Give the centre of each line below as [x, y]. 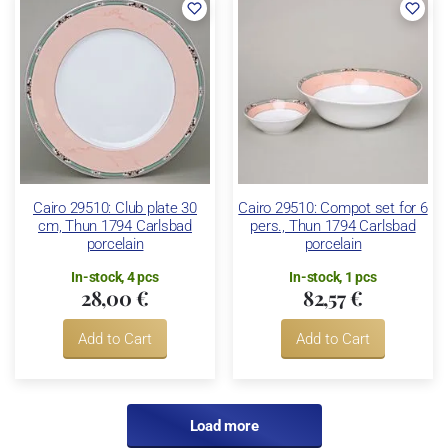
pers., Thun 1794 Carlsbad [333, 225]
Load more [224, 426]
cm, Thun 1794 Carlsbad [115, 225]
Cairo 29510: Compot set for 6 [333, 207]
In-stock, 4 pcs [115, 277]
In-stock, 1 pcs [333, 277]
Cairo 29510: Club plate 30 [115, 207]
